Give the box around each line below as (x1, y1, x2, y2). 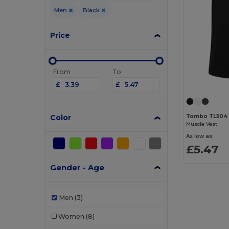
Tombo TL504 (186, 113, 228, 120)
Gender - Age (50, 163, 105, 172)
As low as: (186, 133, 214, 140)
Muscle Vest (186, 121, 218, 128)
